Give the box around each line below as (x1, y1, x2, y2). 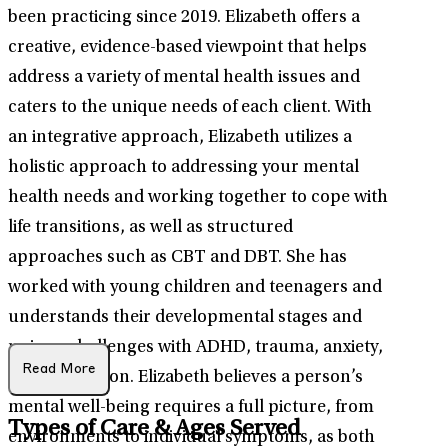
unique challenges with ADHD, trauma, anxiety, (8, 339, 383, 358)
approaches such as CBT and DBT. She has (8, 249, 347, 268)
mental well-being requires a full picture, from (8, 399, 374, 418)
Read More (22, 363, 96, 377)
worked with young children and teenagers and (8, 279, 382, 298)
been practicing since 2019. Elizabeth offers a (8, 9, 360, 28)
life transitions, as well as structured (8, 219, 293, 238)
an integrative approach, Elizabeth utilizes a (8, 129, 352, 148)
